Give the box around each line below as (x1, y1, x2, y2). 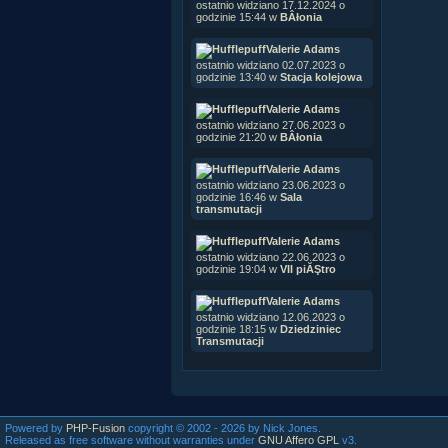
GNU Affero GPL (258, 433, 339, 446)
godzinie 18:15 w (196, 322, 280, 335)
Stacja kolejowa (280, 70, 362, 83)
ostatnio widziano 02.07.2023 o (196, 58, 345, 71)
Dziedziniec (280, 322, 341, 335)
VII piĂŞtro (280, 262, 336, 275)
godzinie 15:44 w (196, 10, 280, 23)
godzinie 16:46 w (196, 190, 280, 203)
